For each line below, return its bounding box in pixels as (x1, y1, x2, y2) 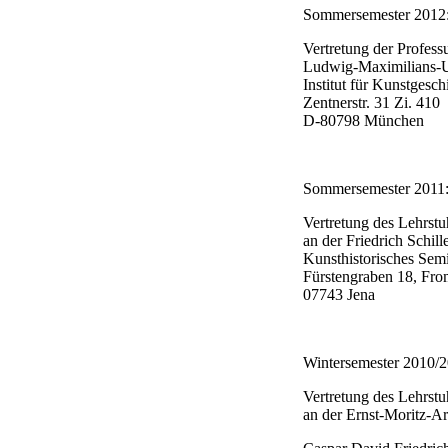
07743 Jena (303, 285, 375, 303)
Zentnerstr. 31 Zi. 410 (303, 93, 440, 111)
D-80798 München (303, 111, 424, 129)
